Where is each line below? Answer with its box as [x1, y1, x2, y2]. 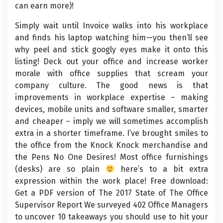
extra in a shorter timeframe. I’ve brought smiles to [15, 128, 208, 138]
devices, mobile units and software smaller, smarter [15, 105, 208, 114]
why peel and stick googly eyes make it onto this [15, 45, 208, 54]
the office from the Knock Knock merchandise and [15, 140, 208, 150]
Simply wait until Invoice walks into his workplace [15, 21, 208, 30]
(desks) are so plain [15, 164, 106, 174]
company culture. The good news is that [15, 81, 208, 90]
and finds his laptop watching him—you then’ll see [15, 33, 208, 42]
